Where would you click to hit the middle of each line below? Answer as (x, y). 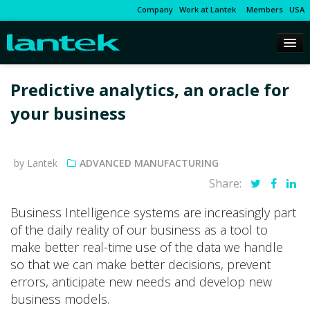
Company (155, 9)
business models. (60, 299)
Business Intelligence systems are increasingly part (153, 213)
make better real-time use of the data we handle (147, 247)
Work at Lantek (208, 9)
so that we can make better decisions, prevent (140, 265)
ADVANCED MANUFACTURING (149, 163)
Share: (227, 184)
